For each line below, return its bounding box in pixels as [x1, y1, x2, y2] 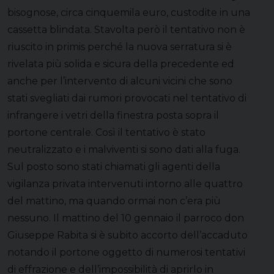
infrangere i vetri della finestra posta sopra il [7, 109, 219, 121]
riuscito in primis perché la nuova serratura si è [7, 40, 232, 53]
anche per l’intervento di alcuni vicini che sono [7, 75, 232, 87]
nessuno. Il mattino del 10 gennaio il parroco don [7, 212, 244, 224]
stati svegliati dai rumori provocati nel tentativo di [7, 92, 246, 104]
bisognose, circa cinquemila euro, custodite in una [7, 6, 250, 18]
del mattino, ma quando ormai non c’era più [7, 194, 221, 207]
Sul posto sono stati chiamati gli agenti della [7, 160, 220, 172]
